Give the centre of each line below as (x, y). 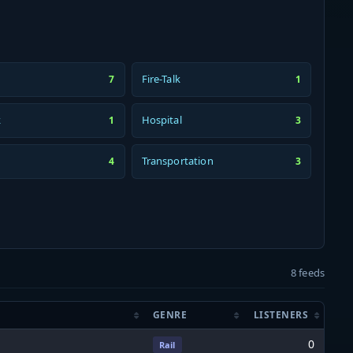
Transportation (177, 161)
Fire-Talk (161, 79)
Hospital (162, 120)
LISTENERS (281, 314)
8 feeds (307, 272)
